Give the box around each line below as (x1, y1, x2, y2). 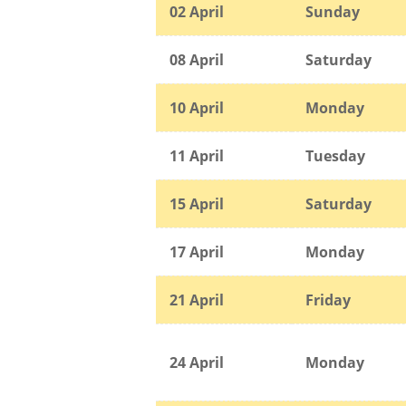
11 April (169, 145, 224, 166)
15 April (169, 193, 224, 214)
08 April (169, 49, 224, 70)
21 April (169, 289, 224, 310)
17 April (169, 241, 224, 262)
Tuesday (305, 145, 365, 166)
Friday (305, 289, 351, 310)
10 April (169, 97, 224, 118)
